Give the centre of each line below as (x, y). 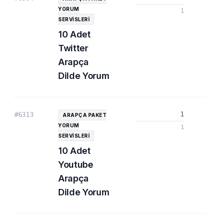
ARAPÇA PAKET (85, 115)
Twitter (73, 48)
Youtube (76, 165)
